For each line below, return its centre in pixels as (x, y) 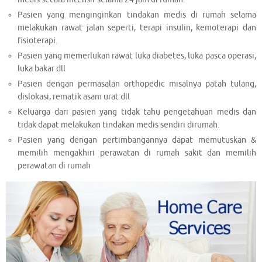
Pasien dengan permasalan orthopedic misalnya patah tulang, (137, 84)
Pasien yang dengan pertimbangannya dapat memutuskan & (137, 140)
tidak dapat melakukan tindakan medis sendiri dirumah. (119, 125)
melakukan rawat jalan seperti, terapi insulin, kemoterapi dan (137, 27)
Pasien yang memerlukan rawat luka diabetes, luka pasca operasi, (137, 56)
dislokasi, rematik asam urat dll (74, 96)
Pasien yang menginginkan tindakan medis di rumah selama (137, 15)
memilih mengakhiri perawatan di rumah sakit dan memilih (137, 153)
